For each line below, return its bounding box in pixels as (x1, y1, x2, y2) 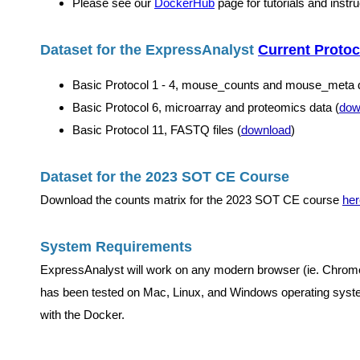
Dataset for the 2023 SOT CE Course (40, 169, 289, 185)
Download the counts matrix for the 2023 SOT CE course (40, 193, 342, 207)
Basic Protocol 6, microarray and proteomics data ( (72, 100, 339, 114)
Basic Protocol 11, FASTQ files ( (72, 123, 241, 137)
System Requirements (40, 239, 192, 255)
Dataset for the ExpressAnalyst (40, 42, 258, 58)
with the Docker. (40, 308, 125, 321)
